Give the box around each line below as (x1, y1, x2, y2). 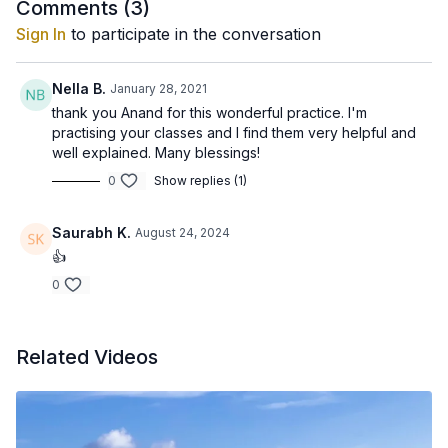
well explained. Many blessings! (52, 144, 260, 161)
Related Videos (16, 345, 158, 369)
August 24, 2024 (135, 225, 230, 240)
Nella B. (52, 80, 106, 97)
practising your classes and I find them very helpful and (52, 124, 416, 141)
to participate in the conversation (66, 24, 321, 44)
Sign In (16, 24, 66, 44)
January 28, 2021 (110, 81, 207, 96)
